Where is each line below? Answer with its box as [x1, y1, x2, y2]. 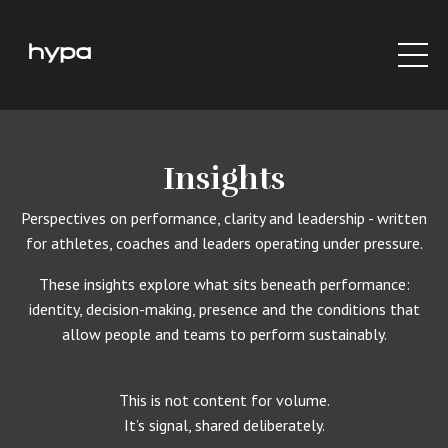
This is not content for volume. [118, 390, 330, 411]
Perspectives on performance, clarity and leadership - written [21, 208, 427, 229]
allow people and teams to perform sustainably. [61, 324, 387, 345]
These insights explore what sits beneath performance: [38, 274, 410, 295]
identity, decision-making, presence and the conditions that [28, 299, 420, 320]
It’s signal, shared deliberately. [123, 415, 325, 436]
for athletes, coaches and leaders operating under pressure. [25, 233, 423, 254]
